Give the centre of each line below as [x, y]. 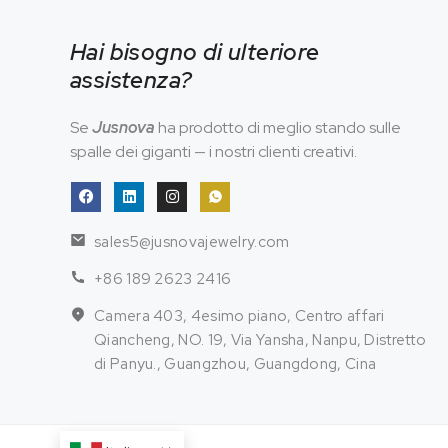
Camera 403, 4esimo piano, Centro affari [239, 315]
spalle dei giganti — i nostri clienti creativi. [213, 151]
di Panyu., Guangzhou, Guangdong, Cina [235, 363]
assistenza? [131, 79]
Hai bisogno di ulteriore [195, 51]
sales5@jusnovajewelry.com [192, 241]
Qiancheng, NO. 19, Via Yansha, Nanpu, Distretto [260, 339]
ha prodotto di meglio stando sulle [278, 127]
